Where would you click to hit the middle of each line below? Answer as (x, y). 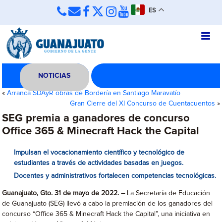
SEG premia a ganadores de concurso (96, 118)
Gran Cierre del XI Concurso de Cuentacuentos (142, 104)
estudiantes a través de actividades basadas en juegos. (99, 163)
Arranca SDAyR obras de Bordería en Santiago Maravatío (94, 93)
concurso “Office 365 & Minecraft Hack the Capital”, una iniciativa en (106, 214)
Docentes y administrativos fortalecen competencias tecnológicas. (115, 176)
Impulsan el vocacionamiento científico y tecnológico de (99, 153)
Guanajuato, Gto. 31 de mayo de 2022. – (65, 193)
